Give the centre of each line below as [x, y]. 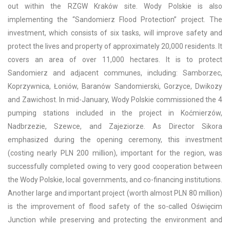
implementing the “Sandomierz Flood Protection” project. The [115, 19]
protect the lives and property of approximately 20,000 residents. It [115, 46]
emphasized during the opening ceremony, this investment [115, 139]
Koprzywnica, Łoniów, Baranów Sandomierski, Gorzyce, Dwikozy [115, 86]
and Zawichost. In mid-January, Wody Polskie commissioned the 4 [115, 99]
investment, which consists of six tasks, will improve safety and [115, 33]
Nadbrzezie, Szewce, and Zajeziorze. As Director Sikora [115, 126]
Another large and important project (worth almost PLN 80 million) [115, 193]
